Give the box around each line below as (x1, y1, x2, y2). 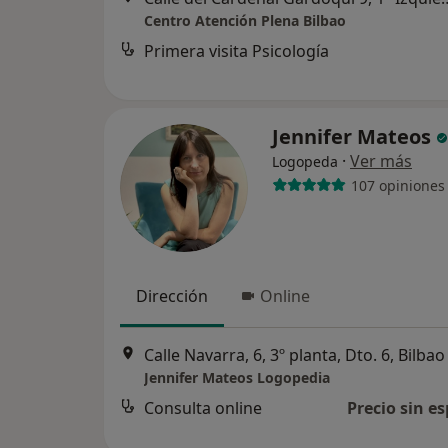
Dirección (136, 285, 208, 307)
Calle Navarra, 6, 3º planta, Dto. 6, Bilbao (144, 344, 445, 367)
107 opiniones (350, 175, 445, 195)
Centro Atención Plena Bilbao (144, 11, 346, 31)
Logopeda (272, 152, 338, 171)
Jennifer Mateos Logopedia (144, 368, 330, 388)
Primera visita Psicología (144, 40, 329, 63)
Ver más (350, 150, 412, 172)
